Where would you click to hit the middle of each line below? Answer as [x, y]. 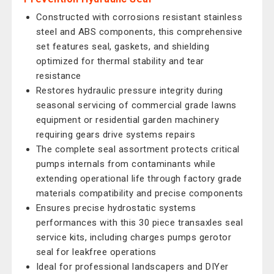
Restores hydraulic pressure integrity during [129, 91]
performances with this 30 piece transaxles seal [139, 223]
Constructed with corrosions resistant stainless [139, 17]
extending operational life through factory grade [139, 179]
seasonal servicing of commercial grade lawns [136, 105]
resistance [58, 76]
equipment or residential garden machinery [128, 120]
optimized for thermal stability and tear [120, 61]
